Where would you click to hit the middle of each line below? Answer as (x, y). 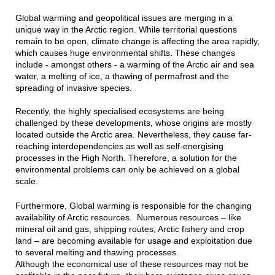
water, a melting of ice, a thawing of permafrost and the (122, 76)
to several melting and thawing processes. (97, 253)
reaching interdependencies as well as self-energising (119, 146)
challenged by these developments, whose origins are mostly (133, 123)
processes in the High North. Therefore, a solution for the (126, 158)
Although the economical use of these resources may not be (132, 264)
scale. (26, 181)
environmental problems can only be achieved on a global (127, 170)
